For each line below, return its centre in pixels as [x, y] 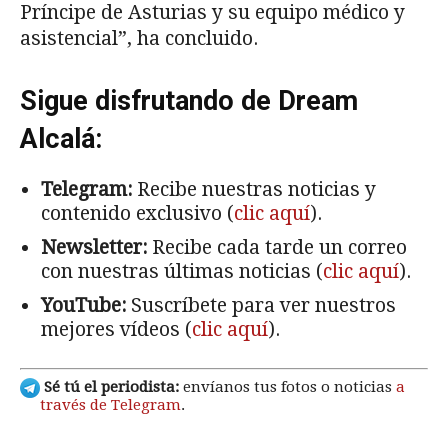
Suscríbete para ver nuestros [261, 306]
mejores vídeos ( [116, 330]
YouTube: [83, 306]
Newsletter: [94, 248]
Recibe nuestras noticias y [254, 190]
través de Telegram [110, 404]
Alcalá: [61, 139]
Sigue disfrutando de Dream [189, 101]
